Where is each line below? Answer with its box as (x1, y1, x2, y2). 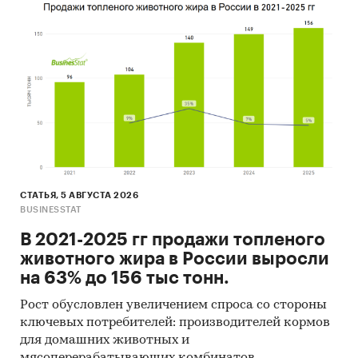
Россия (40, 21, 77, 34)
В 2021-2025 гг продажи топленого (20, 231, 325, 249)
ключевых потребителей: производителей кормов (20, 316, 330, 330)
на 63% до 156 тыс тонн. (20, 269, 229, 288)
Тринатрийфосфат (40, 38, 149, 50)
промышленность (40, 4, 140, 17)
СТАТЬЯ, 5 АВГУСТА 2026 (20, 191, 138, 201)
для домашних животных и (20, 334, 189, 348)
